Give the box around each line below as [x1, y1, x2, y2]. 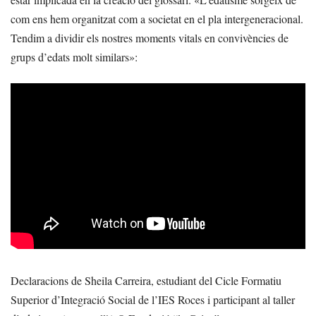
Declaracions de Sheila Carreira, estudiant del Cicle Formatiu [11, 273, 281, 288]
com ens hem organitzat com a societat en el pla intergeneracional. [11, 11, 303, 27]
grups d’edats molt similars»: [11, 49, 138, 65]
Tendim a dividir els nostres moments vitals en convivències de [11, 30, 288, 46]
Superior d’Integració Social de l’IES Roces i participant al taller [11, 292, 295, 308]
